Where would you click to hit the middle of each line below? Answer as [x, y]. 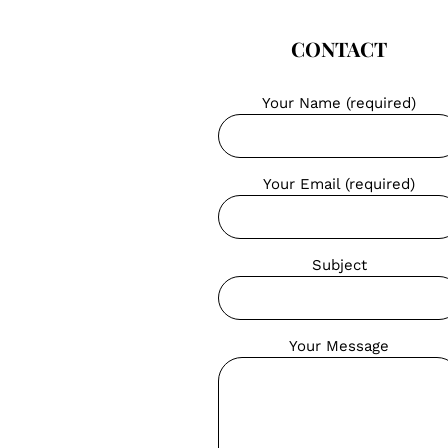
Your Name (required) [339, 103]
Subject [339, 265]
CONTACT [339, 49]
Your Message [339, 346]
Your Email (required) [339, 184]
